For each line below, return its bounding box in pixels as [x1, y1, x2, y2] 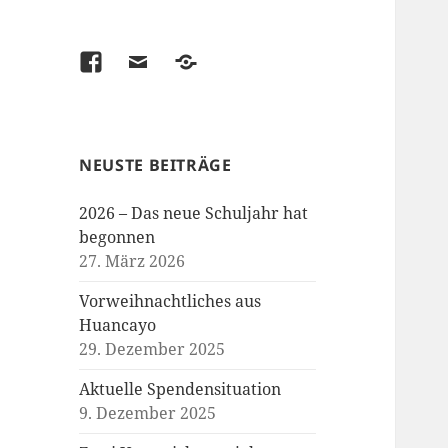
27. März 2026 [79, 250, 186, 273]
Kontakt [172, 51, 245, 78]
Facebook [78, 51, 164, 78]
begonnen [79, 226, 156, 249]
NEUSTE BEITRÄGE [79, 154, 232, 177]
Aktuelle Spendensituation [79, 378, 282, 401]
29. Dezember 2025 [79, 338, 226, 361]
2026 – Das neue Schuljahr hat [79, 202, 309, 225]
